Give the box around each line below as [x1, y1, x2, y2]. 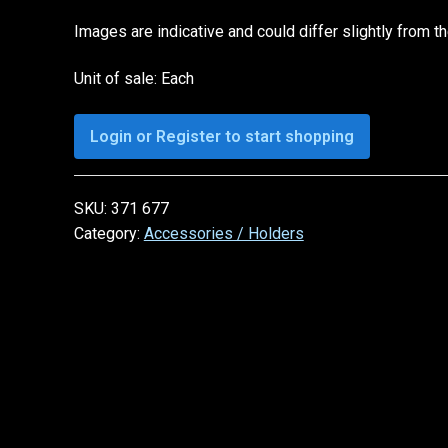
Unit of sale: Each [73, 69, 194, 89]
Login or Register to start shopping [89, 126, 354, 146]
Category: [73, 223, 144, 243]
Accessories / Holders [143, 223, 304, 243]
